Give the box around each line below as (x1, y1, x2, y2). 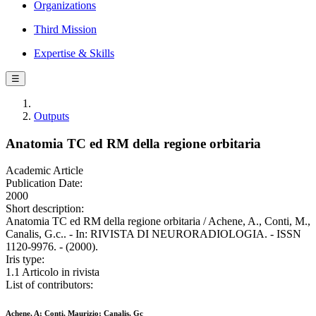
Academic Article (6, 164, 83, 177)
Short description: (6, 202, 84, 215)
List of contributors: (6, 279, 93, 291)
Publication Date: (6, 177, 83, 190)
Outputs (34, 110, 69, 122)
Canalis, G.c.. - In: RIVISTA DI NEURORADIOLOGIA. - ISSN (6, 228, 301, 241)
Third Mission (34, 23, 97, 35)
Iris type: (6, 253, 44, 266)
